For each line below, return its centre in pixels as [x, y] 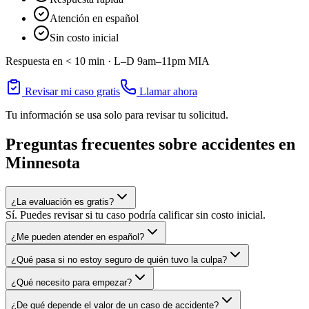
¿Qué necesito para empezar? [71, 282]
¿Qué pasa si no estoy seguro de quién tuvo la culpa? [119, 259]
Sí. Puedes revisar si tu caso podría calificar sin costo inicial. [136, 215]
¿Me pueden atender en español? [78, 237]
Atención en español [94, 18]
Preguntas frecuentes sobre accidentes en [150, 144]
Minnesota [43, 162]
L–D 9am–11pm [150, 61]
